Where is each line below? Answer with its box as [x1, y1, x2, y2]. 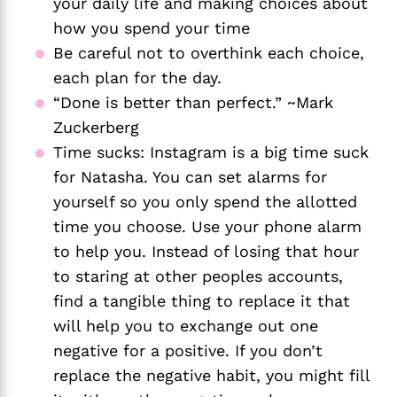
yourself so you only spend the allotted [53, 191, 357, 211]
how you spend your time [53, 18, 250, 37]
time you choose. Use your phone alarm [53, 216, 362, 236]
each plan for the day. [53, 67, 227, 87]
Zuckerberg [53, 117, 139, 136]
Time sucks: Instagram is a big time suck [53, 142, 369, 161]
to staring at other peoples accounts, [53, 266, 343, 285]
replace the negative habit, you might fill [53, 365, 370, 385]
